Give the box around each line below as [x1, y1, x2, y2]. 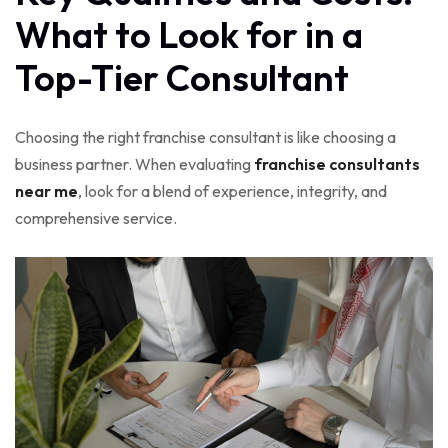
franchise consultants [254, 154, 420, 175]
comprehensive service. [15, 208, 177, 229]
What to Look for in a [15, 12, 363, 58]
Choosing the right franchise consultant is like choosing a [15, 127, 396, 148]
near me [15, 181, 78, 202]
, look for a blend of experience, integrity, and [78, 181, 387, 202]
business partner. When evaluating [15, 154, 254, 175]
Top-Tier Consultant [15, 55, 349, 101]
